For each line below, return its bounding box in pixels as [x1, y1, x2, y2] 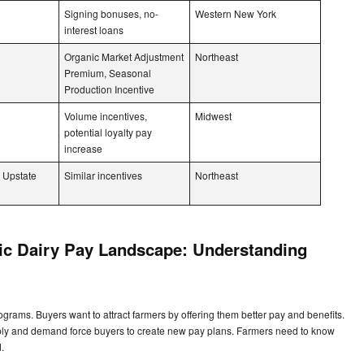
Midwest [195, 108, 232, 123]
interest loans [64, 22, 123, 37]
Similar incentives [64, 167, 142, 182]
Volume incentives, [64, 108, 147, 123]
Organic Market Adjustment [64, 49, 184, 63]
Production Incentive [64, 81, 154, 96]
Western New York [195, 6, 276, 20]
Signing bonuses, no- [64, 6, 158, 20]
